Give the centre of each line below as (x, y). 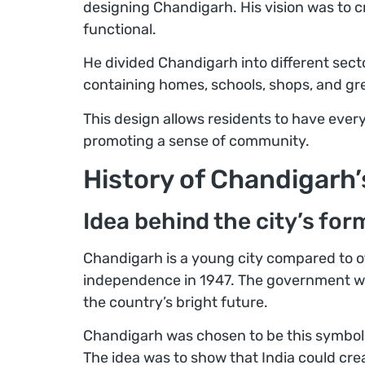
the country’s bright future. (176, 303)
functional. (120, 29)
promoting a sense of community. (196, 141)
